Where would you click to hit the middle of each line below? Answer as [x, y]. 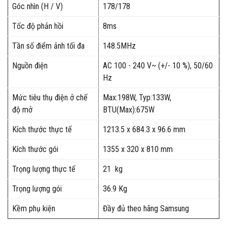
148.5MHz [119, 46]
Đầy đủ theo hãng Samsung [146, 209]
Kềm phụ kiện [33, 209]
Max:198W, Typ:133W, [137, 98]
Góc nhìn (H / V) [37, 6]
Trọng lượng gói [37, 189]
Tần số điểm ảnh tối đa [48, 46]
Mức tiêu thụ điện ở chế [50, 98]
